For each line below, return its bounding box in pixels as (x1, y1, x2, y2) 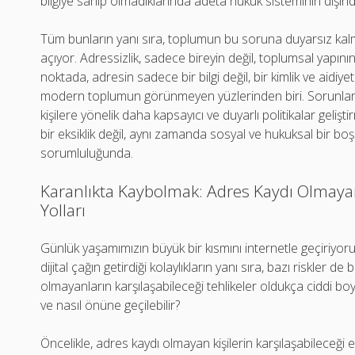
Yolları (40, 199, 86, 221)
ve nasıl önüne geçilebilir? (40, 296, 181, 314)
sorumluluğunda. (40, 144, 134, 162)
